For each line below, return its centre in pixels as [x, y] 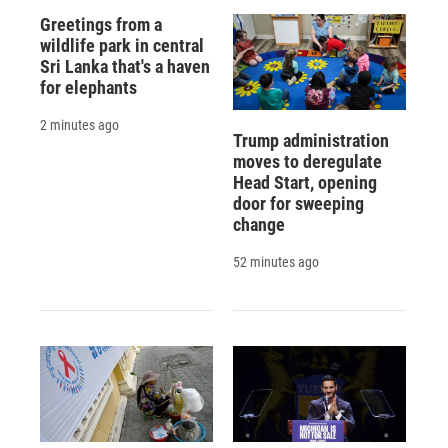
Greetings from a [101, 24]
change [258, 225]
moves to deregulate [307, 162]
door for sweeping [298, 204]
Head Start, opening [304, 183]
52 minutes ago [275, 262]
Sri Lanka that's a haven [125, 66]
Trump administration [310, 141]
